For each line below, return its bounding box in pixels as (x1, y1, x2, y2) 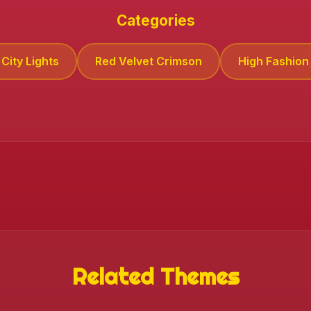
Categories (116, 12, 195, 29)
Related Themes (72, 262, 239, 290)
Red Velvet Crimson (95, 54, 202, 68)
